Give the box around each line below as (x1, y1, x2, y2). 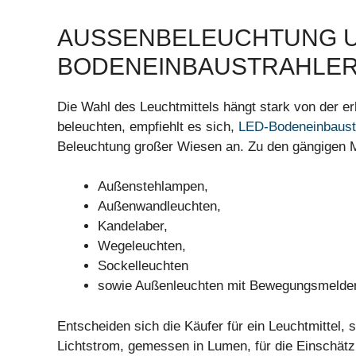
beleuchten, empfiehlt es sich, (57, 118, 238, 134)
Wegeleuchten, (98, 238, 186, 254)
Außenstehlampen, (98, 179, 208, 195)
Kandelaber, (98, 219, 168, 234)
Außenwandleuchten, (98, 199, 221, 215)
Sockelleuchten (98, 258, 188, 274)
